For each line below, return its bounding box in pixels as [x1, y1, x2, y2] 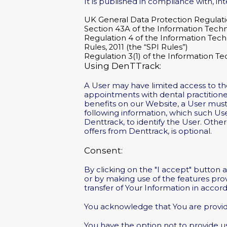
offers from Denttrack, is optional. [84, 126, 212, 136]
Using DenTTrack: [84, 61, 162, 71]
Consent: [84, 145, 123, 156]
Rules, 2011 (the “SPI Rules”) [84, 43, 188, 52]
